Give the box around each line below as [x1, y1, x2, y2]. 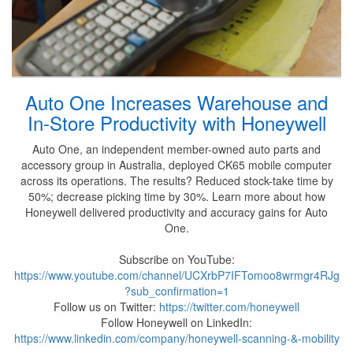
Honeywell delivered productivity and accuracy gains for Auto [25, 204, 328, 221]
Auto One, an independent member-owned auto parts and [32, 141, 321, 158]
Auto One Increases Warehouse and [25, 88, 328, 117]
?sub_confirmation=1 [124, 283, 229, 299]
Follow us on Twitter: [54, 299, 159, 315]
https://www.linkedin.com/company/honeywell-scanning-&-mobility [13, 330, 340, 347]
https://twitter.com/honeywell [159, 299, 299, 315]
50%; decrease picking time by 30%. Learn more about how [28, 188, 325, 205]
